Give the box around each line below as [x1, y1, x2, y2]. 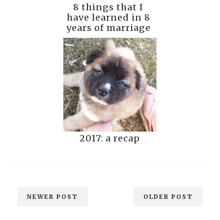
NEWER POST [27, 192, 79, 200]
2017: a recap [80, 133, 140, 144]
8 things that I [73, 1, 144, 13]
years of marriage [66, 22, 151, 34]
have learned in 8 [66, 12, 150, 24]
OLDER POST [143, 192, 193, 200]
